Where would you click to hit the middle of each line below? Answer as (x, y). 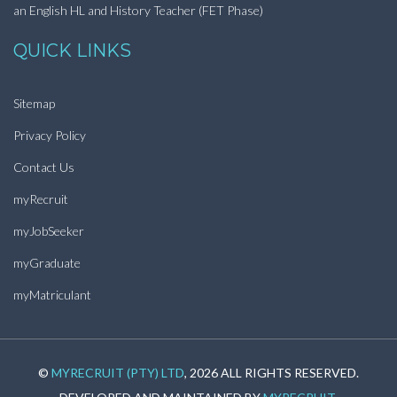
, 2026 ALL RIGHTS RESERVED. (272, 372)
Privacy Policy (50, 135)
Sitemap (34, 103)
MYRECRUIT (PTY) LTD (118, 372)
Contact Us (44, 167)
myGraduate (47, 262)
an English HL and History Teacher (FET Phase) (138, 10)
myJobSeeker (49, 230)
